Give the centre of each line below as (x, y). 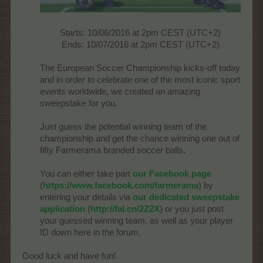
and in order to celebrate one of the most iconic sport (140, 80)
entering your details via (86, 197)
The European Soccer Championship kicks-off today (140, 68)
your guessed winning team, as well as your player (136, 221)
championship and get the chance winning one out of (140, 139)
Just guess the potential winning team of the (123, 127)
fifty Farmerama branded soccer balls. (113, 150)
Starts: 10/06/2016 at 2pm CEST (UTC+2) (140, 33)
